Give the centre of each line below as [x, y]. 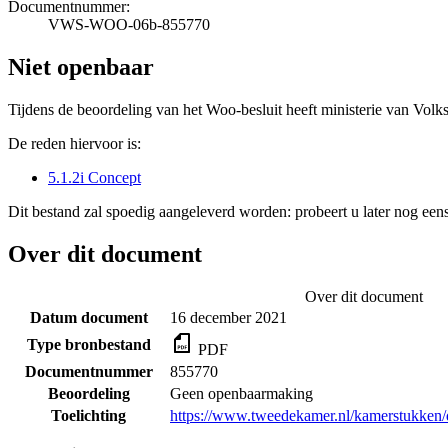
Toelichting [88, 415]
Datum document [88, 317]
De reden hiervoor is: [74, 143]
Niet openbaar [81, 66]
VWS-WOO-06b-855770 [129, 24]
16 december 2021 [228, 317]
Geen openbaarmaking [241, 393]
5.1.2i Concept [94, 177]
